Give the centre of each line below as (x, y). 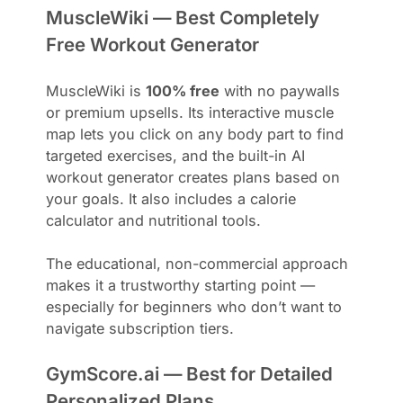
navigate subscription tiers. (140, 328)
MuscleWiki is (96, 90)
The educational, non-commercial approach (197, 263)
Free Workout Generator (153, 44)
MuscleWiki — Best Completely (183, 17)
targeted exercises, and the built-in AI (176, 155)
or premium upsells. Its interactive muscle (190, 112)
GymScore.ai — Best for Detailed (190, 373)
